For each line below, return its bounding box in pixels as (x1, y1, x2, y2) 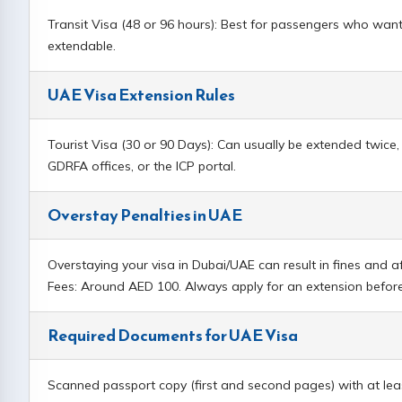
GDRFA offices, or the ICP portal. (48, 158, 236, 174)
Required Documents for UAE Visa (48, 323, 298, 347)
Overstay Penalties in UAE (48, 203, 242, 227)
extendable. (48, 38, 116, 54)
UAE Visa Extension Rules (48, 83, 235, 107)
